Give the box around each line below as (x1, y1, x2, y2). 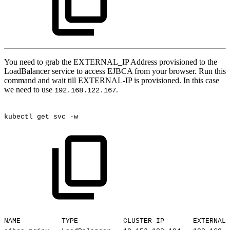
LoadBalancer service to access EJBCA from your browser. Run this (4, 67, 226, 76)
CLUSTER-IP (123, 217, 164, 225)
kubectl (4, 112, 33, 121)
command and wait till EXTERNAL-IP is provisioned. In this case (4, 76, 219, 85)
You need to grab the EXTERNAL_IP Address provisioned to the (4, 57, 217, 67)
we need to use (4, 85, 54, 94)
